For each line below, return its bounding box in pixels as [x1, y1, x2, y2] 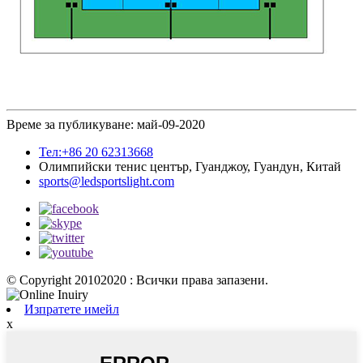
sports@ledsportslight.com [39, 173, 174, 188]
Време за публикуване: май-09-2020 [6, 117, 205, 131]
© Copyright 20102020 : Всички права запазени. [6, 272, 268, 287]
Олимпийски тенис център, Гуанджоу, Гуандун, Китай [39, 159, 341, 173]
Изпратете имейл [24, 301, 119, 316]
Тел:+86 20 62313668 [39, 144, 153, 159]
